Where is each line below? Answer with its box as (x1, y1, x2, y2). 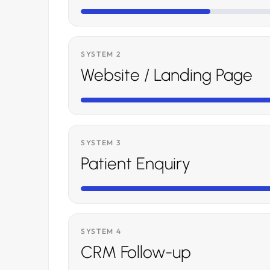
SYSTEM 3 (81, 138, 121, 147)
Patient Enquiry (81, 153, 190, 174)
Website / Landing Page (81, 64, 253, 85)
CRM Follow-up (81, 242, 191, 262)
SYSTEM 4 (81, 227, 122, 236)
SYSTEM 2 (81, 49, 121, 58)
